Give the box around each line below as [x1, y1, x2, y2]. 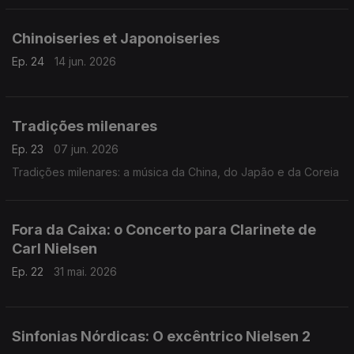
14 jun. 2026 [55, 55, 116, 68]
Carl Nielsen [12, 240, 97, 257]
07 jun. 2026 [54, 142, 119, 156]
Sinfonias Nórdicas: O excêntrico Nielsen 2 [12, 328, 311, 345]
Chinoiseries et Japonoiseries [12, 30, 220, 47]
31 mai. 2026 [54, 265, 117, 278]
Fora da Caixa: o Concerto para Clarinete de [12, 221, 316, 238]
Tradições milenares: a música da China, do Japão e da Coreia [12, 165, 339, 179]
